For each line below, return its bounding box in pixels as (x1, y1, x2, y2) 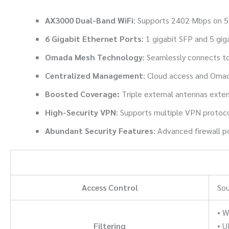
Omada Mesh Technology (45, 51, 143, 62)
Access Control (81, 181, 138, 193)
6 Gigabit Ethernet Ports (45, 33, 142, 44)
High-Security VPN (45, 106, 116, 118)
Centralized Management (45, 70, 143, 81)
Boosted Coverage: (45, 88, 122, 99)
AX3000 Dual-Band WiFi (45, 14, 133, 26)
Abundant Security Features (45, 125, 153, 136)
